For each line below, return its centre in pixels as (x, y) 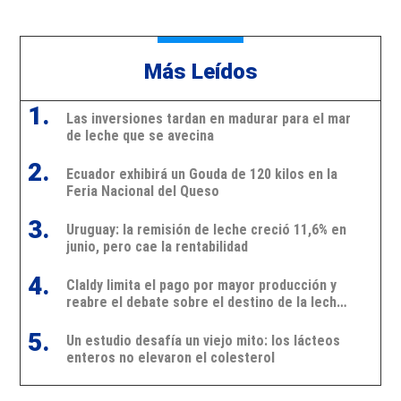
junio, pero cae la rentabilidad (157, 246)
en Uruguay (100, 319)
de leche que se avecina (140, 135)
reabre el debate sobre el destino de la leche (205, 302)
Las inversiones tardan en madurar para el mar (208, 118)
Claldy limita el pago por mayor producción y (201, 285)
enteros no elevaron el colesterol (170, 357)
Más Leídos (200, 71)
